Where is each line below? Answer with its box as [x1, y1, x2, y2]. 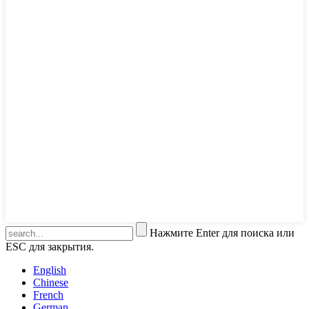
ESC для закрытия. [6, 240, 94, 252]
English [33, 263, 66, 276]
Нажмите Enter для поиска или [150, 226, 295, 239]
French [33, 288, 63, 301]
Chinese [33, 276, 68, 288]
